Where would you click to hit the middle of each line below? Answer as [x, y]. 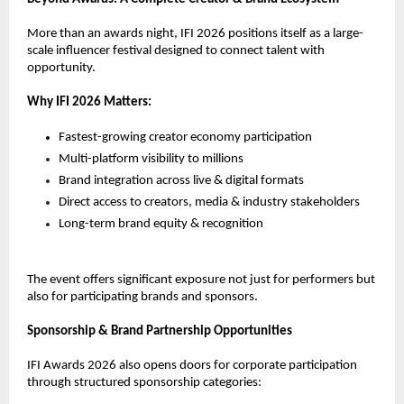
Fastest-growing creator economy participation [185, 138]
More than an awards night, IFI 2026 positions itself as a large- [195, 34]
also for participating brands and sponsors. [142, 297]
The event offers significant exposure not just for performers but [201, 280]
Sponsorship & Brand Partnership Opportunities [160, 331]
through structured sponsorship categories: [144, 383]
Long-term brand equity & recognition [161, 224]
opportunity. [61, 68]
